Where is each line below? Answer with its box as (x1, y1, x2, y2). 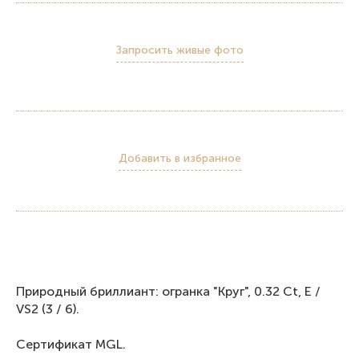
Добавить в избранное (118, 151, 241, 165)
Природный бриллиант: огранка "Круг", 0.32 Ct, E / (16, 283, 321, 299)
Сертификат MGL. (16, 336, 126, 352)
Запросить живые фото (115, 42, 244, 57)
